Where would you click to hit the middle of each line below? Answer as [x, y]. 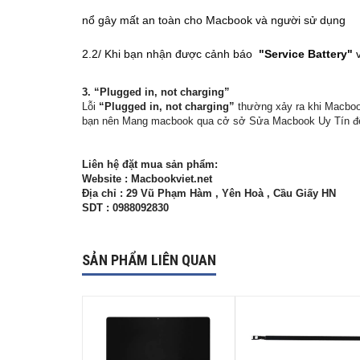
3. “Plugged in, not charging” [156, 92]
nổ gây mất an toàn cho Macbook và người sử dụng [214, 20]
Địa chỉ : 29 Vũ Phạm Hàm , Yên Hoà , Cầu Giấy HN [211, 193]
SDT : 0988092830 [125, 207]
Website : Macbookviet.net [147, 178]
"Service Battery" [307, 53]
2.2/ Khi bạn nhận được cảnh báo [169, 53]
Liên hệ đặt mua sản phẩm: [150, 164]
